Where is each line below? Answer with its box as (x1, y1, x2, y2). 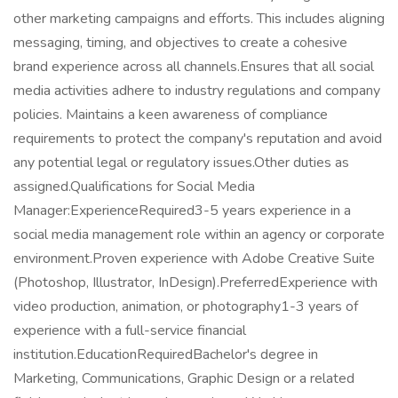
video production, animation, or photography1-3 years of (13, 297, 358, 316)
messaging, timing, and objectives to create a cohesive (13, 33, 347, 52)
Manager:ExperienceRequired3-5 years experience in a (13, 201, 351, 220)
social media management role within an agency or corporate (13, 225, 385, 244)
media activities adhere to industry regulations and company (13, 81, 380, 100)
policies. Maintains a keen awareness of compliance (13, 105, 328, 124)
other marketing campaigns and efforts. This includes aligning (13, 9, 385, 28)
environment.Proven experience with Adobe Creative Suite (13, 249, 375, 268)
